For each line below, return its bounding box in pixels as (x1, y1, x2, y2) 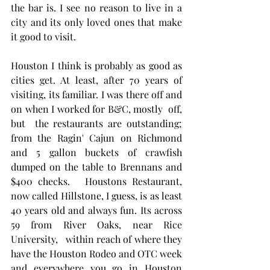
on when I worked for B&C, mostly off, (11, 102, 182, 115)
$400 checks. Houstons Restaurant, (11, 174, 182, 187)
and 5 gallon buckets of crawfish (11, 145, 182, 159)
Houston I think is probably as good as (11, 58, 182, 72)
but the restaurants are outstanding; (11, 116, 182, 130)
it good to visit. (11, 30, 81, 43)
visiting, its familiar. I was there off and (11, 87, 182, 101)
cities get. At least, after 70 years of (11, 73, 182, 86)
